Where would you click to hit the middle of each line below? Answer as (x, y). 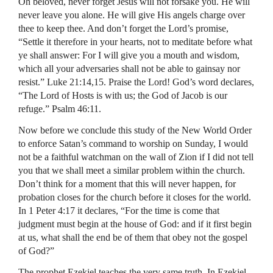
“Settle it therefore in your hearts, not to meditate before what (135, 42)
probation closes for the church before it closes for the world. (135, 197)
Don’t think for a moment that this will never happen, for (127, 184)
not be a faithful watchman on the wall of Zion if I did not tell (136, 157)
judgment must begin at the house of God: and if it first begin (135, 224)
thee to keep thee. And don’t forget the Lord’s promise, (123, 28)
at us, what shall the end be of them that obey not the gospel (133, 237)
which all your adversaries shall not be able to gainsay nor (129, 69)
